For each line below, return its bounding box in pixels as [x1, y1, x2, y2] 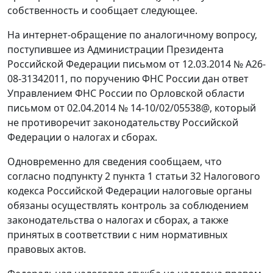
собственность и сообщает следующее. [7, 4, 197, 17]
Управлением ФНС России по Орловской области [7, 87, 244, 100]
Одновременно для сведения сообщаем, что [7, 155, 222, 168]
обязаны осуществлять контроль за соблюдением [7, 199, 249, 212]
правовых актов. [7, 243, 86, 256]
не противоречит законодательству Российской [7, 116, 238, 129]
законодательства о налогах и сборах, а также [7, 213, 229, 227]
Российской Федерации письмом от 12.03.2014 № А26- [7, 57, 266, 71]
